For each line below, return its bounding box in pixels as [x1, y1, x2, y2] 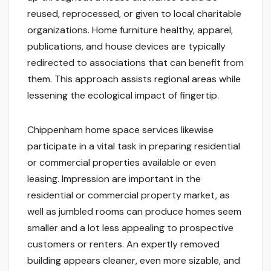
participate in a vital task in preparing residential [27, 140, 240, 153]
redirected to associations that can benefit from [27, 56, 244, 70]
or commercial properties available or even [27, 156, 216, 169]
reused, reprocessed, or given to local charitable [27, 7, 241, 21]
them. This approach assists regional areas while [27, 73, 241, 86]
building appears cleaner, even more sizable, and [27, 254, 240, 267]
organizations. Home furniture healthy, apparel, [27, 24, 233, 37]
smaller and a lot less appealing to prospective [27, 221, 233, 235]
